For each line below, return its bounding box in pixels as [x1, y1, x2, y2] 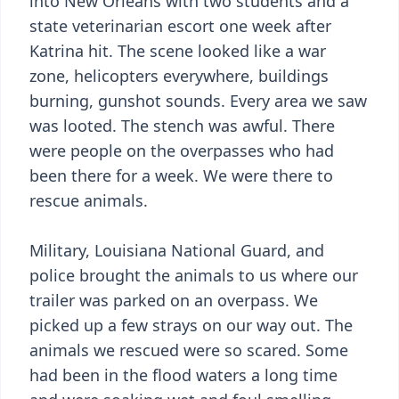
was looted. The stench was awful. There [29, 115, 335, 136]
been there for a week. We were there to [29, 165, 333, 186]
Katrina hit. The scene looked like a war [29, 40, 326, 61]
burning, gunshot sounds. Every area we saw [29, 90, 367, 111]
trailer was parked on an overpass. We [29, 289, 318, 311]
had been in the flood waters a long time [29, 364, 338, 386]
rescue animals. [29, 190, 148, 211]
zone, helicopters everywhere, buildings [29, 65, 329, 86]
